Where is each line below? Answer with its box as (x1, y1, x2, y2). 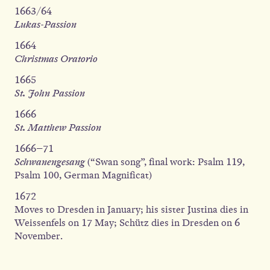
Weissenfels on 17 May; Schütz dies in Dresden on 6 (14, 216, 240, 229)
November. (14, 230, 63, 242)
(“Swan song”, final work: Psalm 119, (85, 155, 245, 168)
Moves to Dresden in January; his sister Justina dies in (14, 203, 248, 216)
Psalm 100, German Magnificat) (14, 169, 152, 181)
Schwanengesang (14, 155, 85, 168)
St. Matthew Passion (14, 121, 101, 134)
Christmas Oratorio (14, 52, 98, 65)
